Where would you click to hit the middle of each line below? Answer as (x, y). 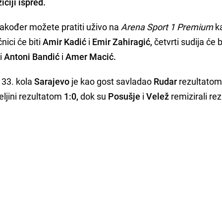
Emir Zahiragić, (122, 41)
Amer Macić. (91, 56)
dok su (93, 96)
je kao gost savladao (112, 81)
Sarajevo (52, 81)
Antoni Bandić (32, 56)
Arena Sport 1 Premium (166, 27)
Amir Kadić (65, 41)
